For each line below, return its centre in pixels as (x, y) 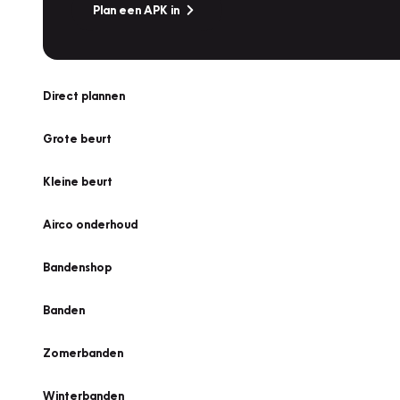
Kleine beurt (78, 181)
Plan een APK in (136, 10)
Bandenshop (77, 267)
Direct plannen (84, 96)
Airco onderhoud (90, 224)
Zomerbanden (83, 353)
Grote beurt (77, 138)
